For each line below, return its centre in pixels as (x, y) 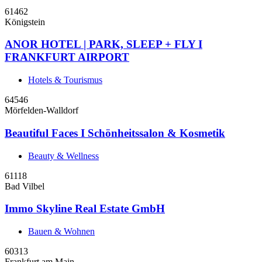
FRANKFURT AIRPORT (67, 57)
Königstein (25, 22)
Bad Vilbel (25, 186)
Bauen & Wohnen (61, 231)
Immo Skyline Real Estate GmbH (85, 209)
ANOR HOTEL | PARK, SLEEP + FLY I (104, 44)
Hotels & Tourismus (65, 80)
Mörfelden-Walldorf (42, 111)
